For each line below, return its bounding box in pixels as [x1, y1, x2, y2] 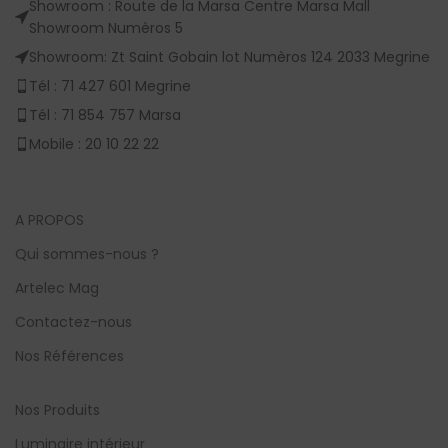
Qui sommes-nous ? [15, 244, 160, 265]
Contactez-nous [15, 312, 133, 333]
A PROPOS [15, 210, 85, 231]
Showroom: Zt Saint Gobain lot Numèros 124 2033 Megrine [29, 47, 431, 68]
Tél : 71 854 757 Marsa [29, 105, 182, 126]
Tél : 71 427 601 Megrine [29, 76, 192, 97]
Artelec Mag [15, 278, 100, 299]
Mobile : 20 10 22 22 [29, 134, 160, 155]
